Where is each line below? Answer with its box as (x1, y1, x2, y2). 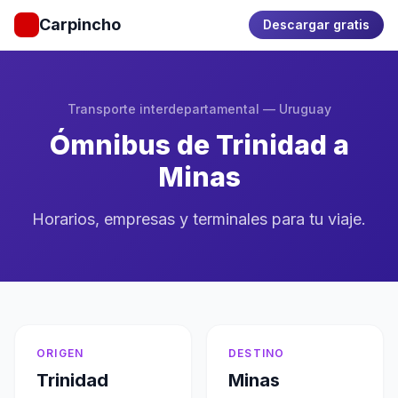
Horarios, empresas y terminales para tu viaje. (32, 210, 366, 228)
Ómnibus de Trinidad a (49, 129, 349, 161)
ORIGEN (36, 346, 84, 360)
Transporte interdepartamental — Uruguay (67, 101, 331, 116)
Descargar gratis (263, 17, 370, 32)
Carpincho (39, 15, 121, 34)
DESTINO (228, 346, 285, 360)
